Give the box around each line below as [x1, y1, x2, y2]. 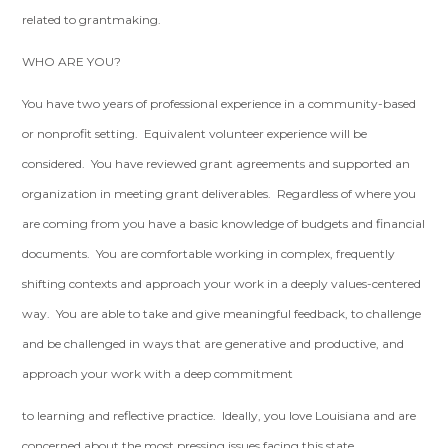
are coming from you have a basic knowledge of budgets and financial [22, 216, 426, 231]
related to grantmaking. [22, 12, 162, 27]
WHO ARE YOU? [22, 54, 122, 69]
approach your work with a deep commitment [22, 366, 294, 381]
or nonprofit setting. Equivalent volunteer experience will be [22, 126, 368, 141]
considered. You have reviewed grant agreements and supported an [22, 156, 411, 171]
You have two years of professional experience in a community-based [22, 96, 417, 111]
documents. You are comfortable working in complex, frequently [22, 246, 396, 261]
